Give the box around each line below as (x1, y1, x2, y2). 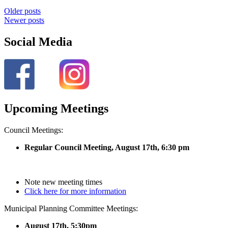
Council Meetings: (4, 125, 63, 134)
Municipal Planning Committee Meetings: (4, 204, 138, 213)
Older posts (4, 6, 41, 15)
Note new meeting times (24, 177, 102, 186)
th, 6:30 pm (150, 142, 189, 152)
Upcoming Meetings (4, 101, 108, 115)
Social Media (4, 35, 72, 48)
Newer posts (4, 15, 44, 24)
